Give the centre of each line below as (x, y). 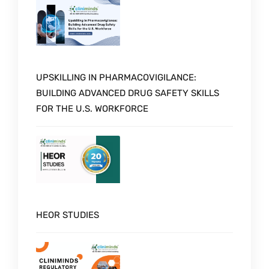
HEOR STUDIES (68, 215)
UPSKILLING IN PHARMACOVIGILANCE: (116, 77)
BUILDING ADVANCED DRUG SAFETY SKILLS (128, 93)
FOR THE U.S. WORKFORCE (92, 108)
